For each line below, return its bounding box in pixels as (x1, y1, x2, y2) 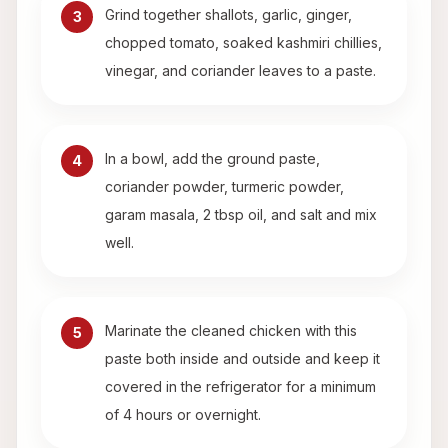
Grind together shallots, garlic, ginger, (105, 6, 352, 24)
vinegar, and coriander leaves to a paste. (105, 62, 376, 80)
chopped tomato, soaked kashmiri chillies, (105, 34, 382, 52)
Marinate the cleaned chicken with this (105, 322, 357, 340)
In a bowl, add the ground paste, (105, 150, 320, 168)
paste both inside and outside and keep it (105, 350, 380, 368)
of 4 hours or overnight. (105, 406, 261, 424)
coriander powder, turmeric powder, (105, 178, 344, 196)
